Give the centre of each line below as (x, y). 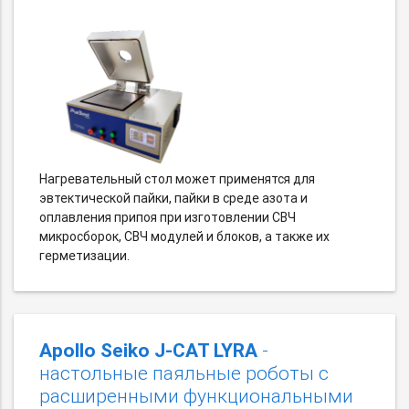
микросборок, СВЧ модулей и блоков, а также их (184, 237)
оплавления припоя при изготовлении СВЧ (168, 218)
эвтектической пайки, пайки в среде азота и (173, 199)
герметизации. (84, 256)
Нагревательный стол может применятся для (177, 179)
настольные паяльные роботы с (184, 374)
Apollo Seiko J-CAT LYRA (148, 351)
